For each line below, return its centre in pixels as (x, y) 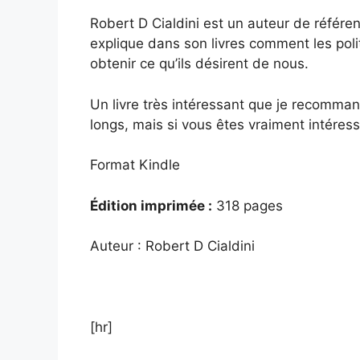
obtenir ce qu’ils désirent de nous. (199, 64)
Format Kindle (135, 165)
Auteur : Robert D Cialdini (172, 246)
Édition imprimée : (151, 205)
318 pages (247, 205)
